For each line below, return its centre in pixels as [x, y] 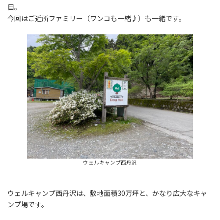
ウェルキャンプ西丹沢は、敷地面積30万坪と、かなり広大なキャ [107, 193]
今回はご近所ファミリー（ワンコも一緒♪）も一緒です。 [96, 18]
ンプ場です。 [28, 205]
